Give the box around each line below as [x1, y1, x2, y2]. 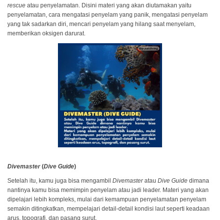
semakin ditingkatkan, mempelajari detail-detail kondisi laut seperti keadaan [7, 205, 210, 212]
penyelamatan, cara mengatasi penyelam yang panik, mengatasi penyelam [7, 11, 208, 18]
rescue [7, 2, 26, 9]
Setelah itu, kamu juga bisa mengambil [7, 177, 112, 184]
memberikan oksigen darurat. [7, 30, 85, 37]
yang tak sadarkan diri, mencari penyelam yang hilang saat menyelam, [7, 21, 195, 27]
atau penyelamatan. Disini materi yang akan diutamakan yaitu [26, 2, 192, 9]
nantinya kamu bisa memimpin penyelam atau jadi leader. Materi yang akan [7, 187, 209, 193]
